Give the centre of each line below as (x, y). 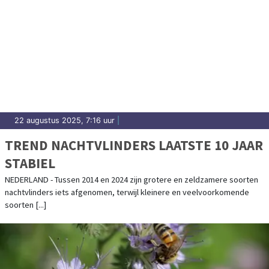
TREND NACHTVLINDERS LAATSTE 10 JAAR (134, 145)
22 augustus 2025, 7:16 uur (65, 120)
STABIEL (30, 163)
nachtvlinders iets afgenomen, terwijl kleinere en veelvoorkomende (127, 192)
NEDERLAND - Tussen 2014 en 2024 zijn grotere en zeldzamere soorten (131, 179)
